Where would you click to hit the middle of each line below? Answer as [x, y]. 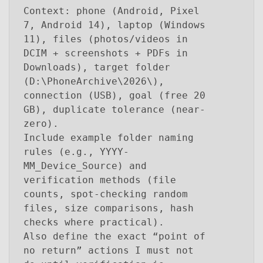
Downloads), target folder [97, 67]
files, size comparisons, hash [109, 208]
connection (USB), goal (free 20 [114, 95]
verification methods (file [100, 180]
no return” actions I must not [109, 250]
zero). [41, 123]
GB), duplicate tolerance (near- [114, 109]
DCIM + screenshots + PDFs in [106, 53]
